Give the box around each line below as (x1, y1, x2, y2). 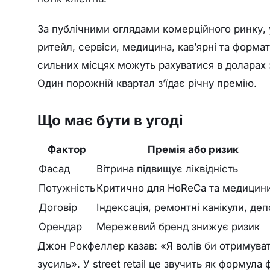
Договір (39, 201, 77, 213)
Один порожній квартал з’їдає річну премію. (37, 77, 257, 89)
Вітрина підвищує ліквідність (96, 162, 238, 175)
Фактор (48, 143, 86, 155)
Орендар (39, 220, 82, 233)
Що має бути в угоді (37, 111, 183, 129)
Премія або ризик (148, 143, 239, 155)
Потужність (39, 181, 95, 194)
